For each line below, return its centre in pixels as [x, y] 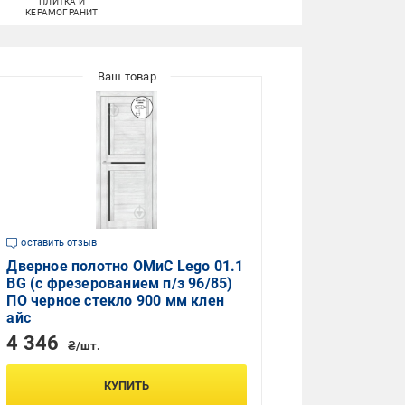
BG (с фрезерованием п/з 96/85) [120, 284]
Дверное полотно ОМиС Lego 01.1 [125, 267]
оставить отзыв [59, 243]
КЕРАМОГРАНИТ [62, 13]
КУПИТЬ [127, 386]
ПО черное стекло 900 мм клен [115, 301]
